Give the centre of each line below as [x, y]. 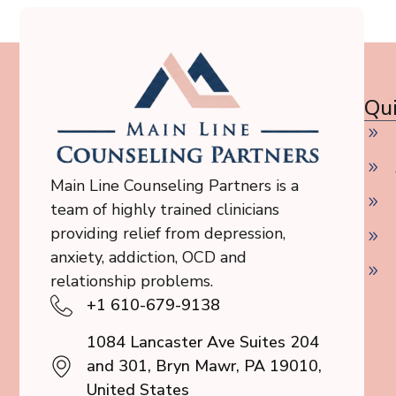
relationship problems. [132, 282]
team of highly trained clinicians [165, 210]
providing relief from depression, [168, 234]
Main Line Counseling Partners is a [175, 186]
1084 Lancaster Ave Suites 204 [203, 343]
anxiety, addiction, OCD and [148, 258]
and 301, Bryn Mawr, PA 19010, [205, 366]
